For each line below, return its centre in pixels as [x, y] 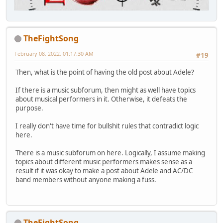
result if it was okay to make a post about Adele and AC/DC [104, 171]
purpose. [29, 108]
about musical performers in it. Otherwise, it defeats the [101, 99]
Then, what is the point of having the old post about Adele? [105, 72]
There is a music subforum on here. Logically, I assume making [110, 153]
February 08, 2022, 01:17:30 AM [54, 53]
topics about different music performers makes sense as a [104, 162]
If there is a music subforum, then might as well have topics [106, 90]
